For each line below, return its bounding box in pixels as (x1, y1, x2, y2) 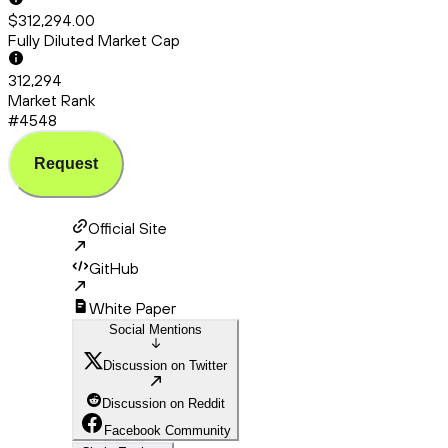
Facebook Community (104, 423, 231, 439)
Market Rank (8, 90, 95, 111)
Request (34, 155, 98, 173)
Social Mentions (109, 322, 202, 338)
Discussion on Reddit (102, 396, 225, 412)
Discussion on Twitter (103, 358, 227, 374)
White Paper (89, 298, 176, 319)
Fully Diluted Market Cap (8, 30, 180, 51)
